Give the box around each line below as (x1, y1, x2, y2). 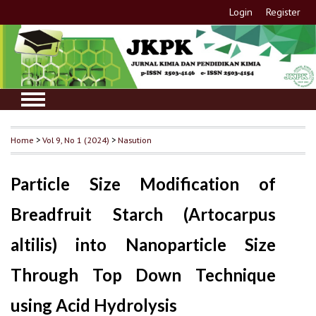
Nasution (118, 134, 152, 146)
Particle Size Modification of (11, 174, 276, 195)
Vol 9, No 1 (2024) (42, 134, 109, 146)
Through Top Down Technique (11, 265, 276, 286)
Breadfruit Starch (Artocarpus (11, 204, 276, 225)
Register (266, 6, 301, 18)
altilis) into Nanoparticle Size (11, 234, 276, 255)
